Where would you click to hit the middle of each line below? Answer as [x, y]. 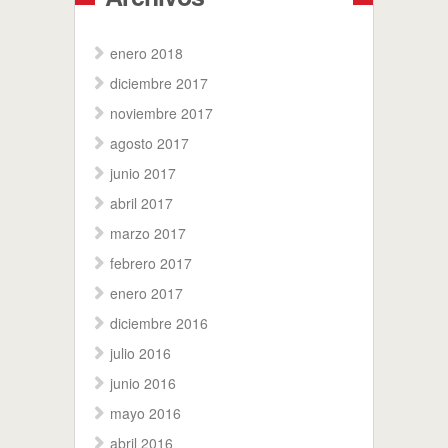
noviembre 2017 [161, 113]
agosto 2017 [149, 143]
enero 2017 [146, 293]
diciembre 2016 [159, 323]
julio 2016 [140, 353]
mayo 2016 [145, 413]
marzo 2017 [148, 233]
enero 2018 [146, 53]
